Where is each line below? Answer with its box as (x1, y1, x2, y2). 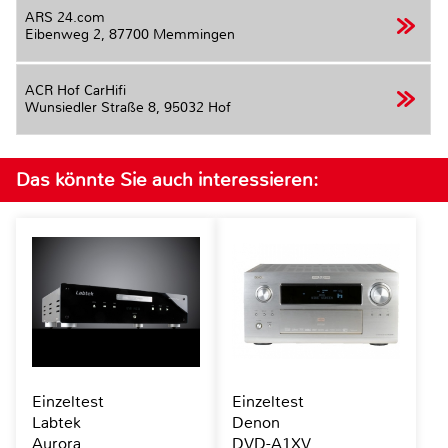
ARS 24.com (25, 8, 105, 26)
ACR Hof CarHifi (25, 82, 126, 100)
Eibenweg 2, (25, 25, 109, 43)
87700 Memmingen (109, 25, 235, 43)
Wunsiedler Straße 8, (25, 99, 164, 117)
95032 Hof (164, 99, 231, 117)
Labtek (32, 411, 81, 433)
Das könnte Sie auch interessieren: (16, 166, 318, 192)
